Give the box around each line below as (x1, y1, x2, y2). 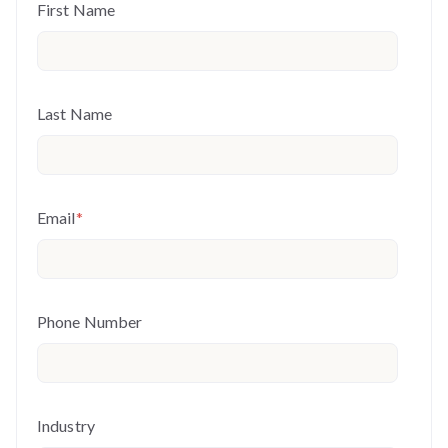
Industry (37, 415, 95, 435)
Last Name (37, 103, 112, 123)
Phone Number (37, 311, 143, 331)
